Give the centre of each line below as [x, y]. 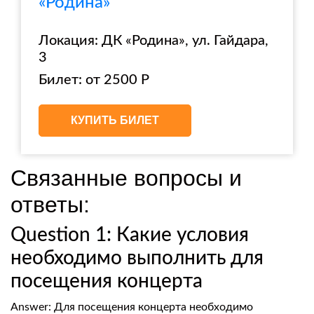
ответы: [50, 205]
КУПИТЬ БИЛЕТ [115, 120]
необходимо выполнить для [137, 258]
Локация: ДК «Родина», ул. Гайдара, [153, 41]
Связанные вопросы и [126, 178]
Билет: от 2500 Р [94, 80]
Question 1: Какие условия [130, 235]
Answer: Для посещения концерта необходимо [132, 307]
